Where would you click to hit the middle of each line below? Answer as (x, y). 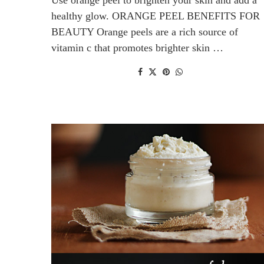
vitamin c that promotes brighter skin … (137, 47)
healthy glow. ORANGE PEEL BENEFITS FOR (156, 16)
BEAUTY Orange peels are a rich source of (145, 32)
